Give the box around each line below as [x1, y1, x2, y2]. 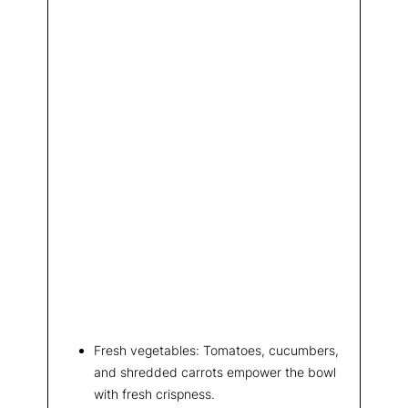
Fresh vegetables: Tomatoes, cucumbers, [94, 342, 339, 359]
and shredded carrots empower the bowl [94, 364, 336, 381]
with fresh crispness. [94, 386, 215, 403]
